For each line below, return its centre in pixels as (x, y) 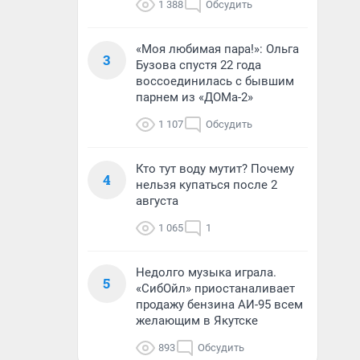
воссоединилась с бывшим (215, 81)
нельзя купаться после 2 (207, 185)
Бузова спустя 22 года (198, 65)
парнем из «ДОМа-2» (194, 97)
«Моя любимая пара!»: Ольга (217, 49)
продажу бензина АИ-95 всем (219, 305)
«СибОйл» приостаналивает (215, 288)
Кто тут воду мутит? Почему (215, 169)
